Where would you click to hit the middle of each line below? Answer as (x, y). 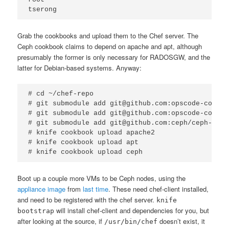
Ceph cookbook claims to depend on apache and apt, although (110, 46)
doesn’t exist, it (181, 221)
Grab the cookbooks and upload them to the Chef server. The (108, 35)
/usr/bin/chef (131, 221)
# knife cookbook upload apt (84, 142)
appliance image (42, 189)
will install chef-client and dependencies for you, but (132, 210)
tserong (43, 10)
